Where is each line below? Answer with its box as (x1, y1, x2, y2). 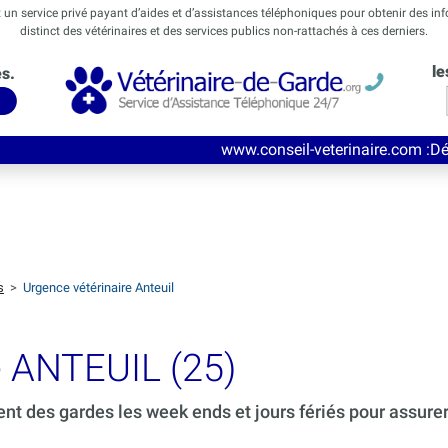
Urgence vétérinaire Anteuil (23, 280, 174, 296)
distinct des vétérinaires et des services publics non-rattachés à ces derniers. (20, 24, 428, 38)
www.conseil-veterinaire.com (114, 140, 316, 160)
